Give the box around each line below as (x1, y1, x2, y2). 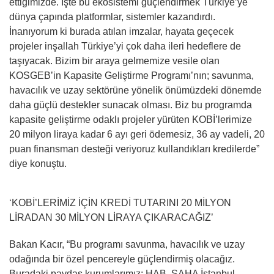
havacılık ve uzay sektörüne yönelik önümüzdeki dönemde (9, 85, 262, 95)
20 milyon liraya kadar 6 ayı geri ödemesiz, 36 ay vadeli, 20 (9, 129, 265, 139)
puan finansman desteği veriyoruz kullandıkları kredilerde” (9, 144, 259, 154)
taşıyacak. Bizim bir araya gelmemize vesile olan (9, 56, 220, 66)
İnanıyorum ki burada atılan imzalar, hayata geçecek (9, 26, 234, 37)
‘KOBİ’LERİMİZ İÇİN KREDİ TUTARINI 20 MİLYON (9, 198, 231, 208)
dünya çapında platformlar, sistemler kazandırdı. (9, 12, 215, 22)
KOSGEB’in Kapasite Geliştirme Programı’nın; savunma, (9, 70, 254, 81)
